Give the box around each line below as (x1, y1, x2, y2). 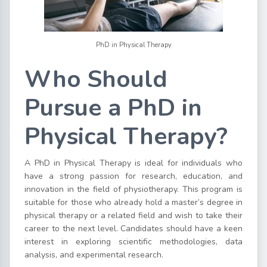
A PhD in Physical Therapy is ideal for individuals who (24, 157, 243, 169)
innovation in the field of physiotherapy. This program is (24, 183, 243, 195)
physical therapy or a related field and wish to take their (24, 209, 243, 221)
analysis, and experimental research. (24, 249, 163, 260)
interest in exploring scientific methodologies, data (24, 235, 243, 247)
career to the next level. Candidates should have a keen (24, 222, 243, 234)
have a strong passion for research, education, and (24, 170, 243, 182)
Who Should (24, 63, 167, 95)
